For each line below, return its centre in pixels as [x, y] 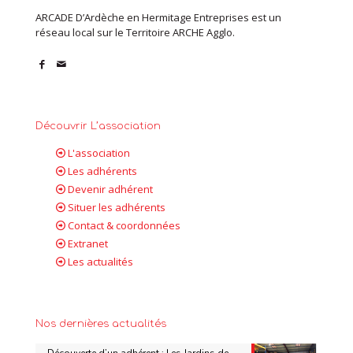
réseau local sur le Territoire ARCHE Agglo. [135, 33]
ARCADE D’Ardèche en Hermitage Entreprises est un [158, 18]
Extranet [88, 244]
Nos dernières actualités [101, 324]
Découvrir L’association [98, 126]
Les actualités [101, 262]
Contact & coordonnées [124, 226]
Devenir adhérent [111, 190]
